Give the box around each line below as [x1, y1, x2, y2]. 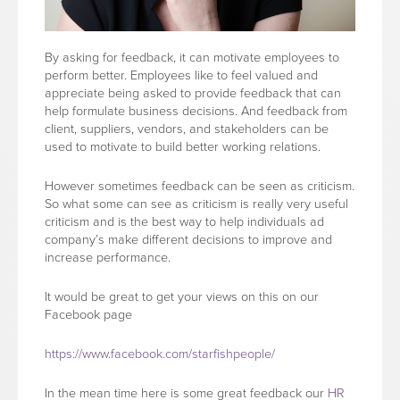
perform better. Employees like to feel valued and [45, 68, 318, 83]
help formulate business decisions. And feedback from [45, 104, 347, 119]
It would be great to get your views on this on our [45, 289, 319, 304]
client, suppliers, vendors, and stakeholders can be [45, 121, 329, 137]
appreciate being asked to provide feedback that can [45, 86, 341, 101]
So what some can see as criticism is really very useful [45, 196, 348, 212]
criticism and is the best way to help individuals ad [45, 214, 324, 229]
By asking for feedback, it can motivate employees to [45, 50, 339, 65]
